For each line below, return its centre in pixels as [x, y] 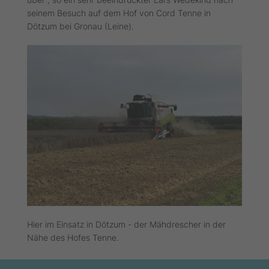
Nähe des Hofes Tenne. [74, 237]
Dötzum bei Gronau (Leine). [82, 26]
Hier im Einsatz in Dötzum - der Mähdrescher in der [126, 224]
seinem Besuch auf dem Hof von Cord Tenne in [119, 13]
